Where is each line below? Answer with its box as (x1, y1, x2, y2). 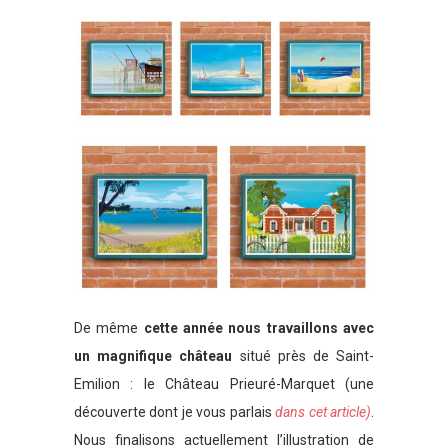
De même (74, 319, 144, 336)
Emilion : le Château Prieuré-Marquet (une (74, 375, 374, 392)
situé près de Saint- (232, 347, 375, 364)
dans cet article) (275, 403, 372, 420)
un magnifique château (74, 347, 233, 364)
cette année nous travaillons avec (143, 319, 375, 336)
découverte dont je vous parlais (74, 403, 276, 420)
